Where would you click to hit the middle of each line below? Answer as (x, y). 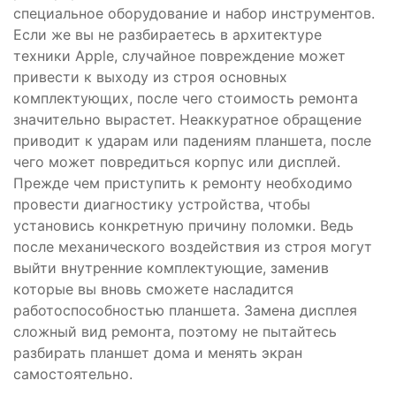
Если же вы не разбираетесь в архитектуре (168, 34)
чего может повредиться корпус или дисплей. (177, 161)
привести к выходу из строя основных (150, 76)
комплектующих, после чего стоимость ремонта (186, 98)
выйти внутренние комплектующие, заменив (171, 267)
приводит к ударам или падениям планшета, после (192, 140)
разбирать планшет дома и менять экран (158, 352)
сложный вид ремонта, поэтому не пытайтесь (175, 331)
